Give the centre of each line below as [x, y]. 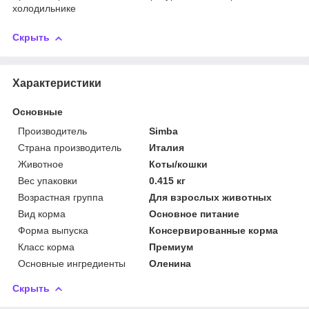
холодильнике [44, 9]
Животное [41, 164]
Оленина [170, 263]
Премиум [171, 247]
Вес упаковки [48, 180]
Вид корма [42, 213]
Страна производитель [70, 147]
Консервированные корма [214, 230]
